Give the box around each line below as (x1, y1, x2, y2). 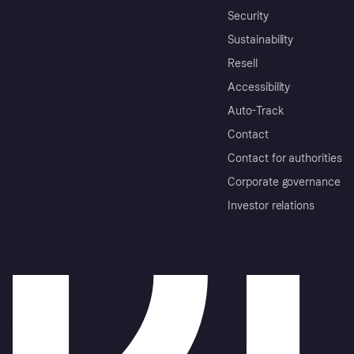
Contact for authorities (228, 152, 342, 166)
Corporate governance (228, 175, 341, 190)
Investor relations (228, 199, 315, 213)
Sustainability (228, 33, 294, 47)
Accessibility (228, 81, 291, 95)
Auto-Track (228, 104, 284, 119)
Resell (228, 57, 258, 71)
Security (228, 9, 269, 24)
